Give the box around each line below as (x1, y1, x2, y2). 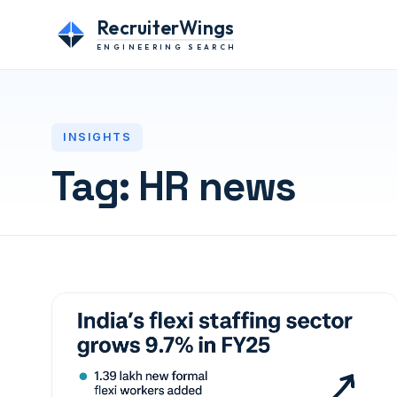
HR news (138, 160, 297, 212)
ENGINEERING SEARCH (97, 43, 235, 52)
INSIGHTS (63, 130, 131, 144)
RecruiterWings (97, 15, 235, 40)
